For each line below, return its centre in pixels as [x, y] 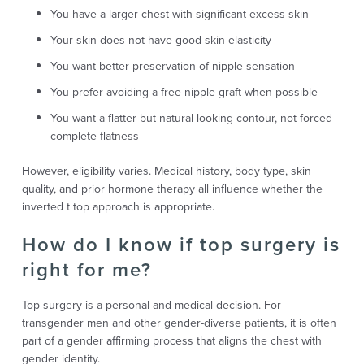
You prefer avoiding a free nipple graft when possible [184, 92]
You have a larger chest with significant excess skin [179, 14]
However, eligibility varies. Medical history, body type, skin [166, 171]
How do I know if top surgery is [181, 244]
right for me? [87, 269]
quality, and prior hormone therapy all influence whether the [172, 188]
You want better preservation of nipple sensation [172, 66]
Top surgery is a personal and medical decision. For [151, 305]
